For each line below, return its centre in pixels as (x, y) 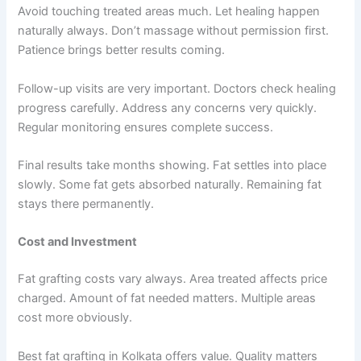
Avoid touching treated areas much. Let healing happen (169, 12)
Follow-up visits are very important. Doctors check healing (177, 88)
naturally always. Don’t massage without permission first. (174, 31)
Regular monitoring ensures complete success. (146, 127)
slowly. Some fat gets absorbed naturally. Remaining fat (170, 185)
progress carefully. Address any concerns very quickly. (168, 108)
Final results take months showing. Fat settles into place (172, 166)
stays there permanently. (86, 204)
